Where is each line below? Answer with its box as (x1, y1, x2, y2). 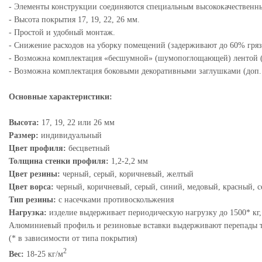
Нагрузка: (9, 208, 49, 217)
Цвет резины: (9, 170, 63, 178)
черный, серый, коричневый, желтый (63, 170, 194, 178)
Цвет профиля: (9, 144, 68, 153)
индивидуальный (41, 131, 102, 140)
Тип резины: (9, 195, 58, 204)
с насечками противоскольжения (58, 195, 174, 204)
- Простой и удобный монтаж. (9, 28, 115, 37)
